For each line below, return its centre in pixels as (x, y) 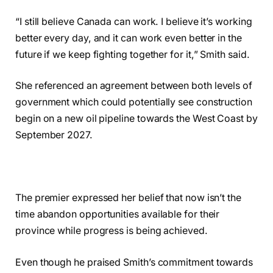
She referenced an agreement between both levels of (134, 86)
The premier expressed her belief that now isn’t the (128, 198)
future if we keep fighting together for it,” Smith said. (133, 54)
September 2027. (54, 135)
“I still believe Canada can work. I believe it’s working (134, 21)
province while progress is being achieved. (112, 231)
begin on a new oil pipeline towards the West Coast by (136, 119)
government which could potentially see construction (134, 102)
